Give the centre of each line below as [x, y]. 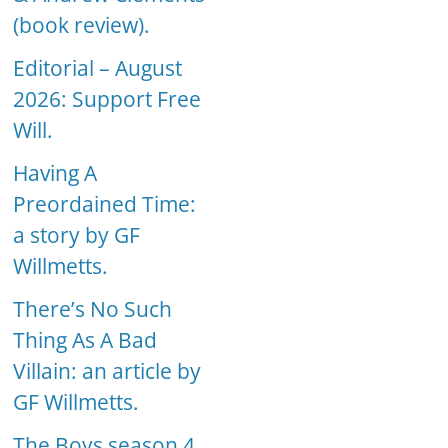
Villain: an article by [107, 371]
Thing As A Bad [85, 340]
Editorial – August [98, 68]
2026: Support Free [107, 99]
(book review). [82, 25]
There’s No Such [93, 309]
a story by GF [77, 235]
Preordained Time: [105, 204]
